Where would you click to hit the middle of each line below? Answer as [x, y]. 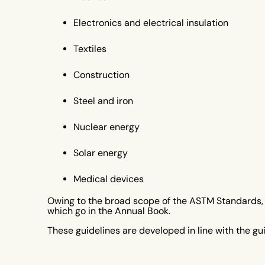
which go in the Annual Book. [109, 211]
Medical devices [109, 179]
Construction [101, 75]
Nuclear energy [106, 127]
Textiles [90, 49]
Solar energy [101, 153]
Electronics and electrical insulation [151, 23]
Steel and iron [103, 101]
